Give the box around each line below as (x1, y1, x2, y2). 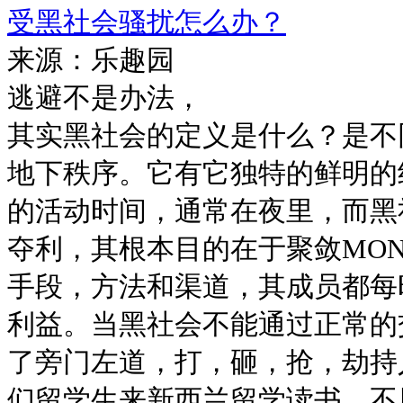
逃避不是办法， (7, 82, 202, 113)
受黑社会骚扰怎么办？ (7, 6, 286, 38)
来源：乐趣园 (7, 44, 175, 76)
